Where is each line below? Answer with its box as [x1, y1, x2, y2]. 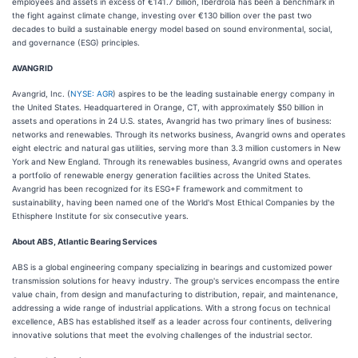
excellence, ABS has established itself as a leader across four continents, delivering [12, 316, 332, 326]
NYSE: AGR [70, 89, 113, 98]
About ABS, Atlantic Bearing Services [12, 237, 157, 246]
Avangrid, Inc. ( [12, 89, 70, 98]
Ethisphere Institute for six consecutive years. [12, 211, 189, 221]
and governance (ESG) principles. [12, 38, 140, 47]
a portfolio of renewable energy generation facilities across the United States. [12, 170, 311, 180]
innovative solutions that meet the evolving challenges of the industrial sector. [12, 330, 312, 340]
